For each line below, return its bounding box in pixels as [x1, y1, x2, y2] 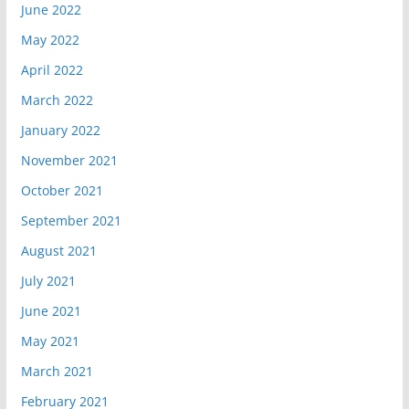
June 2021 [20, 301, 81, 320]
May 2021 [20, 331, 79, 350]
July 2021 [20, 271, 76, 289]
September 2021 [20, 211, 121, 229]
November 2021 [20, 151, 118, 169]
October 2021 [20, 181, 103, 199]
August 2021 [20, 241, 97, 259]
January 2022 [20, 121, 100, 139]
